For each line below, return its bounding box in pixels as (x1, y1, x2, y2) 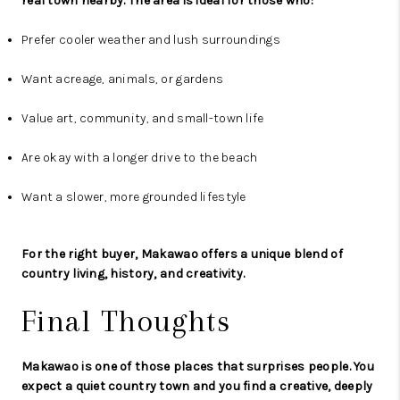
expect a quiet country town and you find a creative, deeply (21, 379, 373, 395)
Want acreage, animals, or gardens (21, 71, 224, 87)
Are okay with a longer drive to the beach (21, 150, 258, 166)
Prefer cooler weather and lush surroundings (21, 32, 281, 48)
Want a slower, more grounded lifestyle (21, 189, 246, 205)
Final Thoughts (21, 304, 231, 339)
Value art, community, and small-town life (21, 111, 264, 127)
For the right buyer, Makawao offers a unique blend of (21, 246, 343, 262)
